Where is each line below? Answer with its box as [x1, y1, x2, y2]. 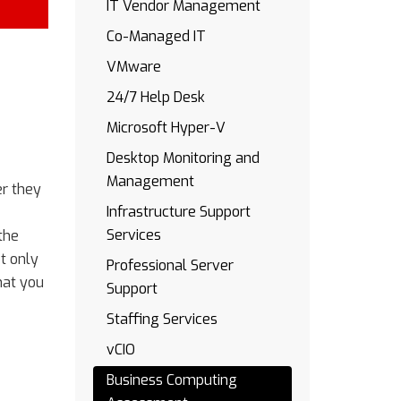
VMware [106, 57, 161, 76]
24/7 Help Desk [106, 88, 205, 107]
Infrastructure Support [106, 202, 251, 221]
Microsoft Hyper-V [106, 118, 226, 137]
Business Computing [106, 371, 237, 389]
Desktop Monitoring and [106, 149, 260, 167]
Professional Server [106, 256, 234, 275]
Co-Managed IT [106, 27, 206, 46]
